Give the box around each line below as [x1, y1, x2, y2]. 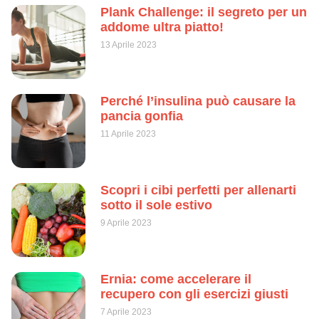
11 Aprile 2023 [100, 128, 156, 139]
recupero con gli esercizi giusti [100, 286, 288, 301]
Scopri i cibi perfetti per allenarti [100, 182, 296, 197]
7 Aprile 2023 [100, 306, 152, 317]
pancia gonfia [100, 108, 183, 123]
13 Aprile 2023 [100, 39, 157, 50]
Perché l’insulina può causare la [100, 93, 296, 108]
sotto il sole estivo [100, 197, 212, 212]
